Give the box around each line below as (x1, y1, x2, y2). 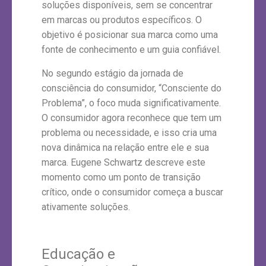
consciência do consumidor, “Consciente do (42, 82, 221, 94)
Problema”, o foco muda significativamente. (42, 97, 221, 109)
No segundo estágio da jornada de (42, 67, 183, 79)
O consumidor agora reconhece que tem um (42, 112, 221, 123)
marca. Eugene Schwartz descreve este (42, 156, 205, 168)
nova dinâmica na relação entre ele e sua (42, 141, 209, 153)
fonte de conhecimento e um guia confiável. (42, 44, 221, 56)
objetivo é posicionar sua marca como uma (42, 29, 218, 41)
